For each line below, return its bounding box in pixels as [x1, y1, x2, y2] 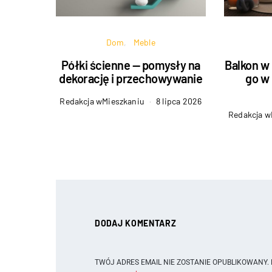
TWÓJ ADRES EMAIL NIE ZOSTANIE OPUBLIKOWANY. [95, 258, 269, 267]
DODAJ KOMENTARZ [95, 218, 177, 228]
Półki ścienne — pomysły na [61, 58, 200, 72]
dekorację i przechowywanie [59, 71, 203, 86]
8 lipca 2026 [156, 96, 202, 106]
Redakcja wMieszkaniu [59, 96, 144, 106]
